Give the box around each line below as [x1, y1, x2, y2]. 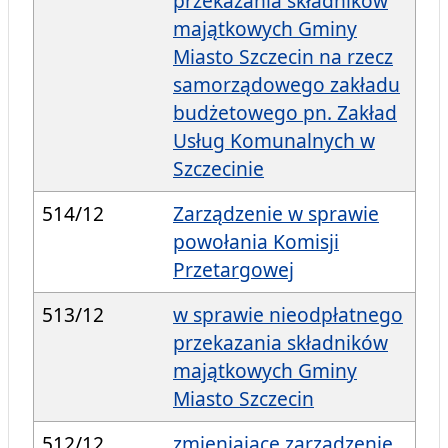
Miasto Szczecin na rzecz [173, 43, 393, 71]
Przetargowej [173, 256, 294, 284]
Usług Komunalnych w [173, 127, 375, 155]
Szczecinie [173, 155, 264, 183]
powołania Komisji [173, 228, 339, 256]
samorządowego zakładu [173, 71, 400, 99]
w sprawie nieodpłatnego [173, 301, 403, 329]
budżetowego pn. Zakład [173, 99, 397, 127]
